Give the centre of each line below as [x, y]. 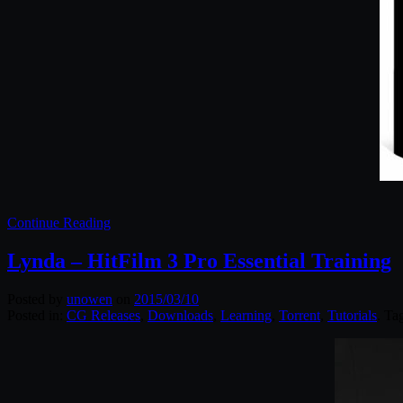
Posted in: [37, 315]
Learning [246, 315]
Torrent [300, 315]
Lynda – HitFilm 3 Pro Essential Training [199, 260]
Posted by [37, 299]
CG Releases [103, 315]
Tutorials [352, 315]
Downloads [180, 315]
